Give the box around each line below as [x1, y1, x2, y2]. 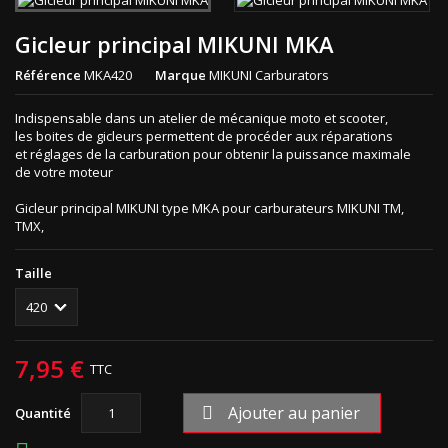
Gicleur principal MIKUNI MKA [15, 29, 334, 60]
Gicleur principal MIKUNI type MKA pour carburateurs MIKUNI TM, [15, 199, 404, 218]
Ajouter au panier [228, 402, 360, 425]
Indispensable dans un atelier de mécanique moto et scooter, [15, 109, 388, 128]
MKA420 [84, 66, 132, 85]
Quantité [15, 404, 71, 423]
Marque [155, 66, 206, 85]
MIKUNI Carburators [209, 66, 329, 85]
